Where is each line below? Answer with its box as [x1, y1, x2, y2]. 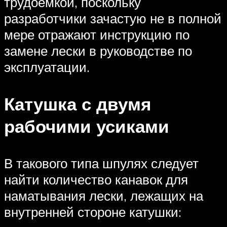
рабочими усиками [4, 115, 169, 138]
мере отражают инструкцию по [4, 26, 190, 43]
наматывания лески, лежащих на [4, 187, 203, 204]
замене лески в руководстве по [4, 42, 192, 59]
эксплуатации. [4, 58, 90, 75]
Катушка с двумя [4, 93, 151, 116]
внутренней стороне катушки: [4, 204, 181, 220]
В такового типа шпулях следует [4, 155, 199, 172]
